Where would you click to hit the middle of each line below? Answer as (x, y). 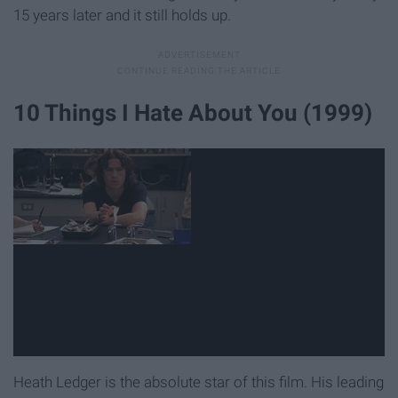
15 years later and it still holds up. (122, 15)
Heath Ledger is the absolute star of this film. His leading (199, 382)
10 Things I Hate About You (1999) (193, 113)
